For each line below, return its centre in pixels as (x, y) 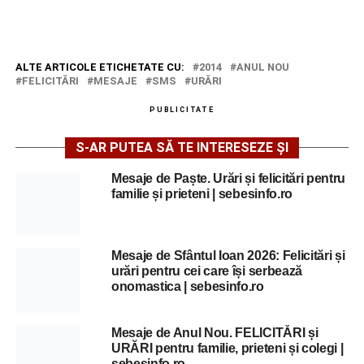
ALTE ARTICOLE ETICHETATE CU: (100, 67)
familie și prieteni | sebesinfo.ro (201, 194)
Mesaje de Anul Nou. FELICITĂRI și (214, 333)
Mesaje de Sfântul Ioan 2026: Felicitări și (228, 256)
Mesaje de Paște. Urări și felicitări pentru (228, 178)
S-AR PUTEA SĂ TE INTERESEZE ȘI (182, 147)
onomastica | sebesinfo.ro (187, 286)
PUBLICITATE (182, 110)
